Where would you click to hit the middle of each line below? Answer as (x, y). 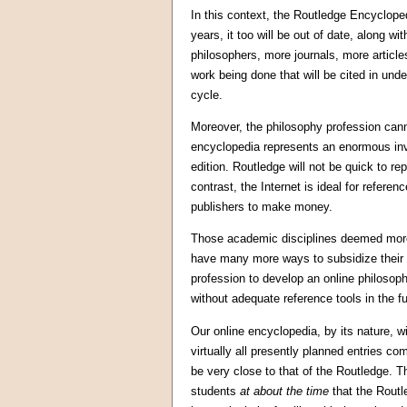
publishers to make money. (262, 207)
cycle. (207, 94)
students (215, 391)
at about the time (284, 391)
